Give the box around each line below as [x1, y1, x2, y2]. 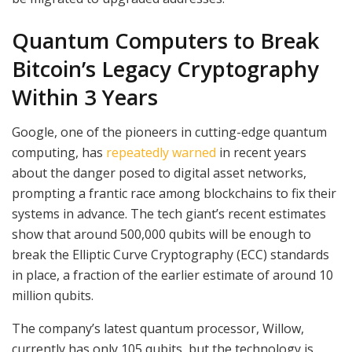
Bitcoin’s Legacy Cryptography [12, 53, 319, 83]
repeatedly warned [106, 144, 216, 162]
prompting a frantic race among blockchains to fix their [12, 185, 336, 203]
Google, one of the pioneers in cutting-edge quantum [12, 123, 327, 141]
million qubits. [12, 287, 93, 305]
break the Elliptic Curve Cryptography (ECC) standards [12, 246, 329, 264]
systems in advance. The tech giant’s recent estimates [12, 205, 326, 223]
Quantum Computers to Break [12, 25, 320, 55]
